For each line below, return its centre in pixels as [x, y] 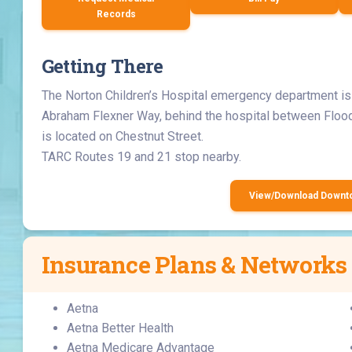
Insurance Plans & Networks [194, 264]
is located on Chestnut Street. [123, 136]
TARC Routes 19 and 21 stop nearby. [142, 157]
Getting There [103, 66]
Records [116, 14]
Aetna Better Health [121, 328]
